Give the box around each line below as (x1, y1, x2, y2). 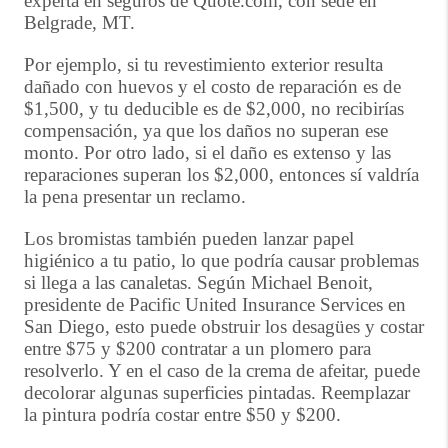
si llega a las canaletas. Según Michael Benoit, (24, 272, 373, 293)
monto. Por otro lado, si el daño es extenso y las (24, 142, 391, 163)
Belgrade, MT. (24, 12, 135, 33)
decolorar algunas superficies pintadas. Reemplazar (24, 382, 410, 403)
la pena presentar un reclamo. (24, 186, 246, 207)
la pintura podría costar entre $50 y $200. (24, 404, 341, 425)
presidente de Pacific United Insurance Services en (24, 294, 406, 315)
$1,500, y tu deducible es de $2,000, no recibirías (24, 98, 404, 119)
